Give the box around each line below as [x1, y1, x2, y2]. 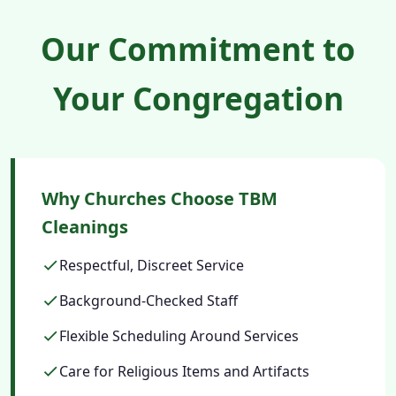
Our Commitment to [41, 27, 355, 70]
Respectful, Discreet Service [59, 255, 244, 275]
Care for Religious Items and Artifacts [59, 361, 309, 381]
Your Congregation [52, 76, 344, 119]
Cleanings [42, 214, 128, 239]
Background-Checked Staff [59, 290, 238, 310]
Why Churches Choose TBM [42, 186, 278, 210]
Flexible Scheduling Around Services [59, 325, 299, 346]
